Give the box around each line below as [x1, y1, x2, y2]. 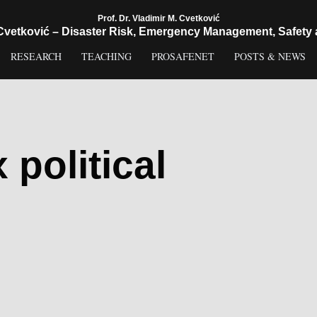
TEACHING [81, 50, 132, 63]
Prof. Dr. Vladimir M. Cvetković [97, 13, 220, 23]
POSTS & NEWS [234, 50, 306, 63]
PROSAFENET [151, 50, 214, 63]
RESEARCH [11, 50, 62, 63]
